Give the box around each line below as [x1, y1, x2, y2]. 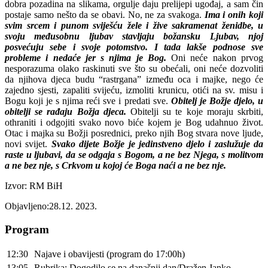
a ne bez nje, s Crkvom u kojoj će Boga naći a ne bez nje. [5, 160, 226, 170]
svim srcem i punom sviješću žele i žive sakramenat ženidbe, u [5, 20, 263, 31]
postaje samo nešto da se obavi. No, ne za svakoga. [5, 9, 202, 20]
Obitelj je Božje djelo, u [170, 95, 264, 106]
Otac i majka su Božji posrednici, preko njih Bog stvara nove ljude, [5, 127, 263, 138]
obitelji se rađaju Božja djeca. [5, 106, 126, 117]
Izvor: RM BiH [5, 180, 63, 191]
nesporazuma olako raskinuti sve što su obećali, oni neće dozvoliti [5, 63, 263, 74]
